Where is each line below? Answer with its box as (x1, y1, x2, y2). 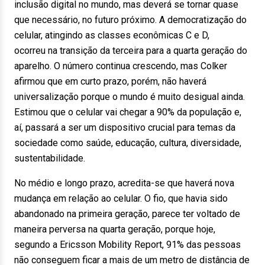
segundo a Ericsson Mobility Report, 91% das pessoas (14, 239, 241, 250)
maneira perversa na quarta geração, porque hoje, (14, 224, 215, 235)
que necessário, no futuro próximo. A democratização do (14, 14, 247, 25)
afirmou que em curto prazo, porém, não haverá (14, 76, 206, 87)
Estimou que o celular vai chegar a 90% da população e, (14, 106, 241, 118)
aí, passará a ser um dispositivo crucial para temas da (14, 122, 235, 133)
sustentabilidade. (14, 153, 85, 164)
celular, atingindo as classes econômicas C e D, (14, 30, 209, 41)
